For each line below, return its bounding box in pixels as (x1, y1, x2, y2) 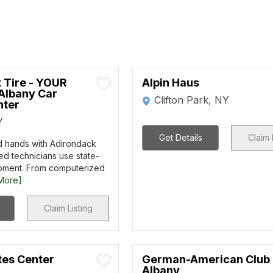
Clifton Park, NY (154, 94, 230, 106)
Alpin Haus (142, 76, 200, 89)
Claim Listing (43, 203, 93, 213)
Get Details (158, 132, 202, 143)
